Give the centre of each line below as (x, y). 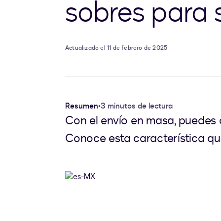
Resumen (82, 106)
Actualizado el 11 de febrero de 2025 (116, 48)
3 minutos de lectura (137, 106)
